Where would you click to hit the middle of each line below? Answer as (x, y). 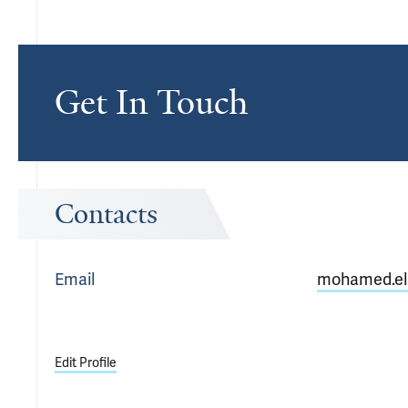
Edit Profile (86, 363)
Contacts (106, 214)
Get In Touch (151, 102)
